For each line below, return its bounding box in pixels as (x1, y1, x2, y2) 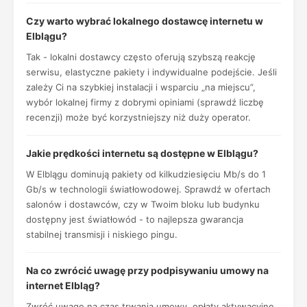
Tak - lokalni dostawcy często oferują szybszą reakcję (26, 51, 256, 62)
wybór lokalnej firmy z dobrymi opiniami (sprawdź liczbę (26, 97, 264, 108)
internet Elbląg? (26, 280, 100, 291)
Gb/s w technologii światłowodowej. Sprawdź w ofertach (26, 184, 271, 195)
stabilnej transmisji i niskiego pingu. (26, 229, 177, 240)
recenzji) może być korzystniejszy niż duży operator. (26, 112, 251, 123)
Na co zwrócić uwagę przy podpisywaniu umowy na (26, 265, 269, 276)
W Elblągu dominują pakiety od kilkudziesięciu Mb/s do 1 (26, 169, 266, 180)
